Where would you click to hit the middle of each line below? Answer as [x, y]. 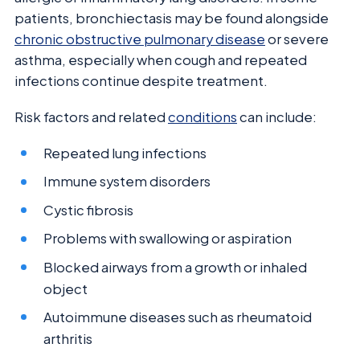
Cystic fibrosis [89, 210]
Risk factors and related [91, 117]
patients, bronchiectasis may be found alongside [172, 18]
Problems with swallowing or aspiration [168, 239]
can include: [277, 117]
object [66, 288]
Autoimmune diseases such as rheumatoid [178, 317]
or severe [297, 39]
